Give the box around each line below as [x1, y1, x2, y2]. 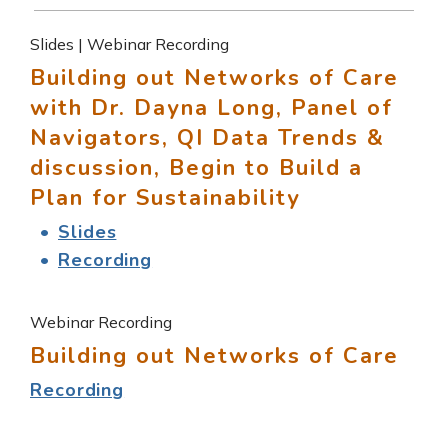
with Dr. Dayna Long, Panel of [30, 92, 393, 123]
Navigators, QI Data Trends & [30, 122, 385, 153]
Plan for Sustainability [30, 182, 301, 213]
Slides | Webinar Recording [30, 33, 229, 54]
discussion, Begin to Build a [30, 152, 363, 183]
